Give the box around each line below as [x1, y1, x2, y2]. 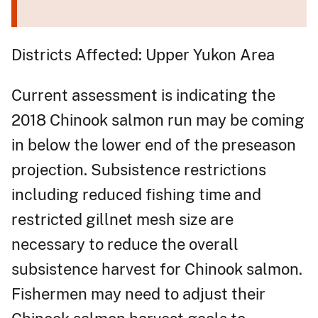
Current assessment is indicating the [11, 85, 275, 104]
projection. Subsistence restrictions [11, 160, 266, 179]
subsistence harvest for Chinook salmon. [11, 259, 302, 278]
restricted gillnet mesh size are [11, 209, 234, 229]
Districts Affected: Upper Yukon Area [11, 45, 275, 64]
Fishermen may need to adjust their [11, 284, 265, 303]
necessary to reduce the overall [11, 234, 238, 253]
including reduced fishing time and [11, 185, 261, 204]
